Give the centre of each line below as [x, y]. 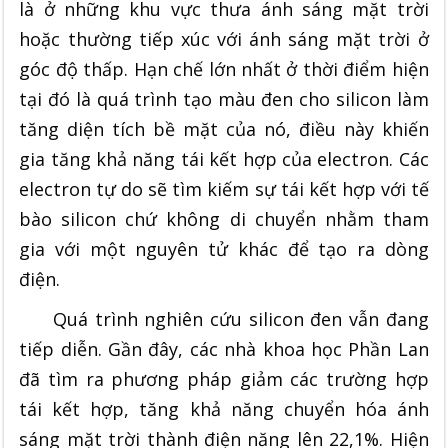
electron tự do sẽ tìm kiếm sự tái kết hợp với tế [224, 188]
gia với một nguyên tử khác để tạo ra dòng [224, 248]
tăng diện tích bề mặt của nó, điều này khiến [224, 128]
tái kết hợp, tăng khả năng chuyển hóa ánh [224, 408]
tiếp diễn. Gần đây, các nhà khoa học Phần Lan [224, 348]
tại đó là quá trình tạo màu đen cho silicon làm [224, 98]
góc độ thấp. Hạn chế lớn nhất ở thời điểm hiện [224, 68]
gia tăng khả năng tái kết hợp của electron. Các [224, 158]
